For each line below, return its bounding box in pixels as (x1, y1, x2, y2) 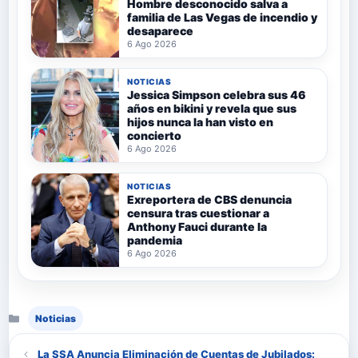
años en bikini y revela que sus (127, 101, 296, 116)
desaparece (127, 24, 193, 38)
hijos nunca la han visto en (127, 115, 273, 129)
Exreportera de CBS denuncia (127, 193, 292, 207)
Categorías (24, 304, 78, 317)
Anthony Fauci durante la (127, 220, 267, 234)
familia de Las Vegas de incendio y (127, 10, 317, 25)
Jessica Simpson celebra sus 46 (127, 88, 306, 102)
